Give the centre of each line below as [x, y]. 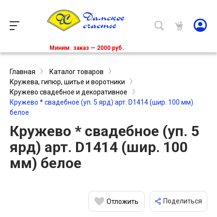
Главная [23, 72]
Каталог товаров [77, 72]
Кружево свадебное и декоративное [69, 92]
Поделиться [183, 201]
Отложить [123, 201]
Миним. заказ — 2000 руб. [87, 48]
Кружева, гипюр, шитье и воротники [67, 82]
